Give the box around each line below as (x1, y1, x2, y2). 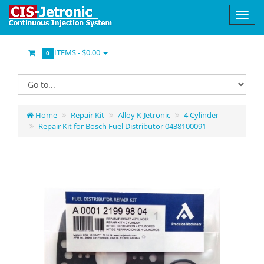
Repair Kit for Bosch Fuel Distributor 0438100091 (38, 121, 206, 131)
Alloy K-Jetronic (118, 110, 170, 120)
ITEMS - (54, 47, 82, 58)
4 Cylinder (184, 110, 219, 120)
